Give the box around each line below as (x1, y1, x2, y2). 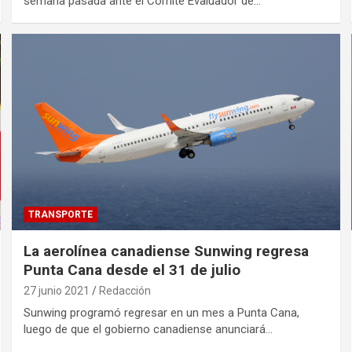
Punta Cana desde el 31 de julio (24, 261, 241, 280)
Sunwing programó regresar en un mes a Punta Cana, (24, 306, 300, 321)
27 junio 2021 (24, 284, 90, 298)
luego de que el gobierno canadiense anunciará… (24, 322, 273, 337)
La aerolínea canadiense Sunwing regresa (24, 242, 310, 261)
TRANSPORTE (28, 209, 93, 221)
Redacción (99, 284, 152, 298)
